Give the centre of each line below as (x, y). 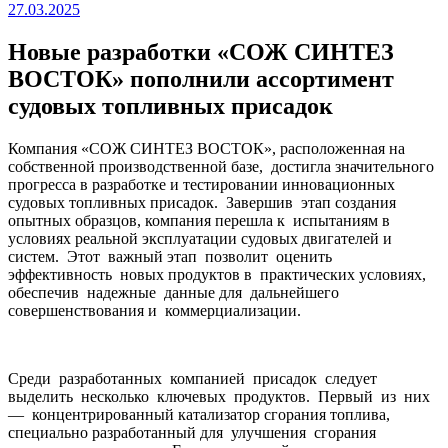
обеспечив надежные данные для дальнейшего (175, 292)
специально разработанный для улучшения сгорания (194, 432)
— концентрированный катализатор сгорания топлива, (199, 414)
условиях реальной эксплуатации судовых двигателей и (200, 238)
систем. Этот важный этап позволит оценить (170, 256)
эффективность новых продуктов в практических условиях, (219, 274)
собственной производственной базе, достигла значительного (221, 166)
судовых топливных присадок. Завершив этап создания (202, 202)
